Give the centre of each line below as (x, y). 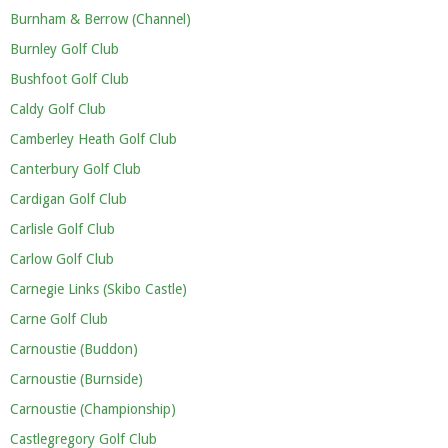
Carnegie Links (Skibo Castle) (98, 289)
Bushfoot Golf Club (69, 79)
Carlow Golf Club (62, 259)
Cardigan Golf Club (68, 199)
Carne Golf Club (59, 319)
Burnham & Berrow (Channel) (100, 19)
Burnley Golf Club (64, 49)
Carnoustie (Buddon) (74, 349)
